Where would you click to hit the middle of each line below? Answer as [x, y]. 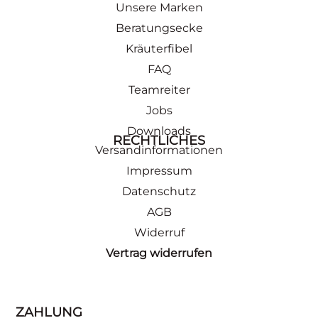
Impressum [159, 170]
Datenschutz [159, 191]
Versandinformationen [159, 150]
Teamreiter [159, 89]
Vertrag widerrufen [159, 253]
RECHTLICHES [159, 140]
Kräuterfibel [159, 48]
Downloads [159, 131]
